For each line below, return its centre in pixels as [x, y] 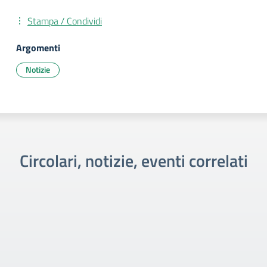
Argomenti [38, 48]
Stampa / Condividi [65, 21]
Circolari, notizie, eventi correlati [133, 161]
